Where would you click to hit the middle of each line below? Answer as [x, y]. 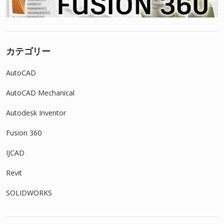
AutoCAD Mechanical [40, 93]
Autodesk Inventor [36, 113]
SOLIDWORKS [29, 193]
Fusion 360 [24, 133]
